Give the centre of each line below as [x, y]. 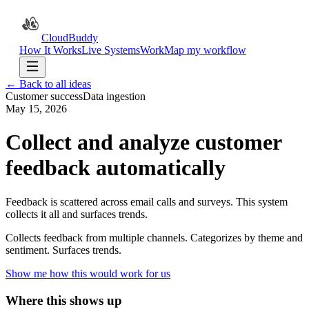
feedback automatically [116, 168]
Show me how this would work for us [88, 273]
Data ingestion [114, 96]
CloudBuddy [70, 38]
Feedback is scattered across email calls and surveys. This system [147, 201]
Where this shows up [64, 300]
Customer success [44, 96]
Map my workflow [205, 50]
